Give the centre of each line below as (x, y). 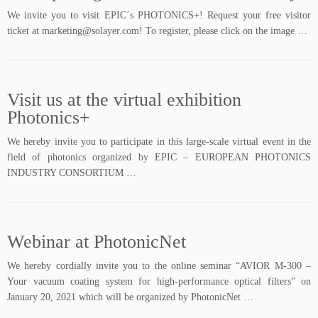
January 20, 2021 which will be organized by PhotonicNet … (130, 297)
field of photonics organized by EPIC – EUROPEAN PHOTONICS (159, 157)
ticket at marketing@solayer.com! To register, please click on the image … (157, 31)
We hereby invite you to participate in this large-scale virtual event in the (159, 142)
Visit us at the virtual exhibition (124, 100)
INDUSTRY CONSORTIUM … (72, 173)
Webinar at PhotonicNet (97, 242)
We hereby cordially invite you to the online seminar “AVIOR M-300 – (159, 266)
